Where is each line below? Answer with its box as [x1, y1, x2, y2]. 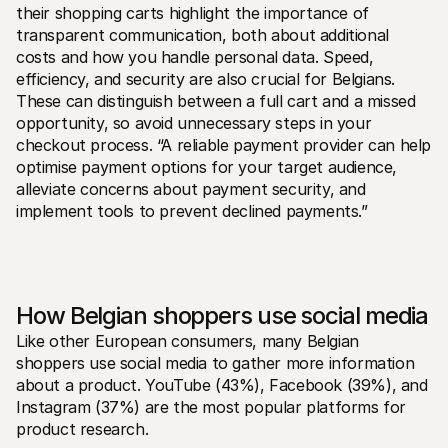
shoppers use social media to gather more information [16, 352, 415, 373]
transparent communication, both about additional [16, 24, 389, 45]
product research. [16, 418, 153, 439]
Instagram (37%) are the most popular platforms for [16, 396, 407, 417]
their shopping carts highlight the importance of [16, 2, 369, 23]
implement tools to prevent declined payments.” [16, 200, 368, 221]
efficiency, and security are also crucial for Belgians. [16, 68, 396, 89]
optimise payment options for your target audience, [16, 156, 398, 177]
